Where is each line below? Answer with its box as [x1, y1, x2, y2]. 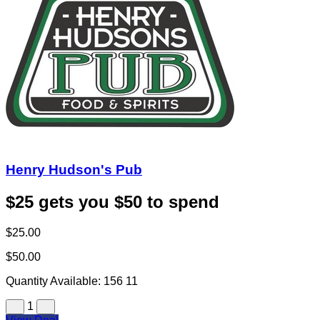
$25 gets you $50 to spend [6, 192, 219, 212]
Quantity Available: [6, 275, 104, 288]
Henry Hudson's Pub [6, 162, 142, 178]
